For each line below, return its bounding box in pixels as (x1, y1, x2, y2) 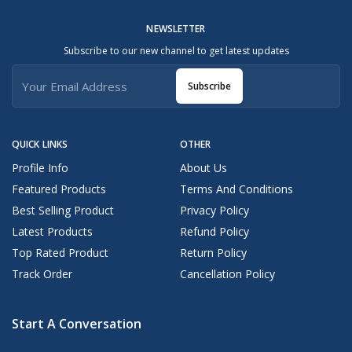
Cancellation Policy (180, 266, 275, 282)
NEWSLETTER (146, 22, 206, 36)
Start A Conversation (12, 315, 141, 333)
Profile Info (12, 160, 68, 176)
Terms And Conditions (180, 181, 293, 197)
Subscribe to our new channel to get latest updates (63, 44, 289, 58)
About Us (180, 160, 227, 176)
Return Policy (180, 245, 247, 261)
